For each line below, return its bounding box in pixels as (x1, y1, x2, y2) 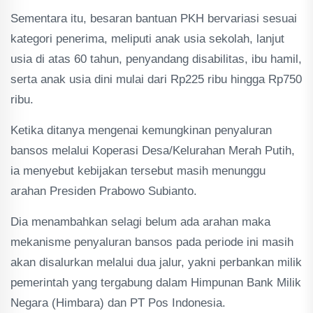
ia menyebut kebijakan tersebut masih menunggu (10, 164, 265, 177)
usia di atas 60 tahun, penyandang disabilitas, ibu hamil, (10, 52, 302, 66)
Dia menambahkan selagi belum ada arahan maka (10, 215, 270, 228)
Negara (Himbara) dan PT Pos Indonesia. (10, 296, 226, 310)
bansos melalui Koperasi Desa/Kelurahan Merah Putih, (10, 144, 295, 157)
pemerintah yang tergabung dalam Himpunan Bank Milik (10, 276, 301, 289)
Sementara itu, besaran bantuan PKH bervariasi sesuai (10, 12, 297, 25)
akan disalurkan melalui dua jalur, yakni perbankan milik (10, 256, 302, 269)
